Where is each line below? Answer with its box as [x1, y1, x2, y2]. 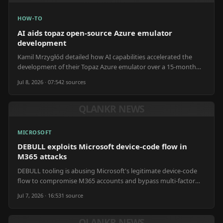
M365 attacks [17, 151, 67, 161]
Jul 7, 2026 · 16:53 [17, 192, 61, 200]
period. [17, 72, 38, 81]
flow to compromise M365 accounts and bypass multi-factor [17, 176, 195, 185]
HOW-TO [17, 14, 43, 22]
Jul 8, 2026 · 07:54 [17, 78, 61, 86]
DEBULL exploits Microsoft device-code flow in [17, 141, 187, 151]
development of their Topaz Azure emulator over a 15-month [17, 62, 196, 71]
